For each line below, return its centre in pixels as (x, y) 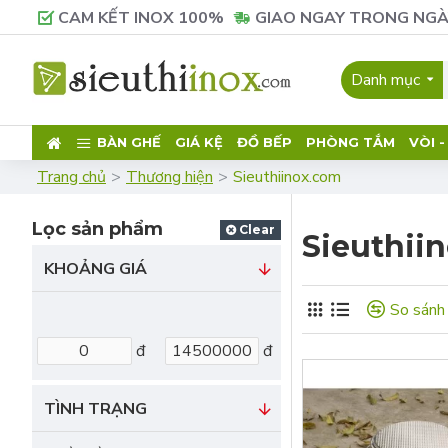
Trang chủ (71, 177)
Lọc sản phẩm (97, 229)
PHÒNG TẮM (350, 142)
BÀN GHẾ (129, 142)
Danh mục (385, 80)
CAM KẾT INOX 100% (141, 17)
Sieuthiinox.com (287, 177)
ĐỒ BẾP (264, 142)
